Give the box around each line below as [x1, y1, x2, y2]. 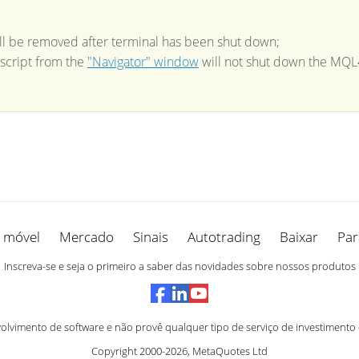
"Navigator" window [87, 53, 199, 71]
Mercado [58, 228, 114, 246]
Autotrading [187, 228, 260, 246]
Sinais [132, 228, 168, 246]
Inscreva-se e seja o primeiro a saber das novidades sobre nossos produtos [3, 259, 356, 273]
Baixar [279, 228, 318, 246]
